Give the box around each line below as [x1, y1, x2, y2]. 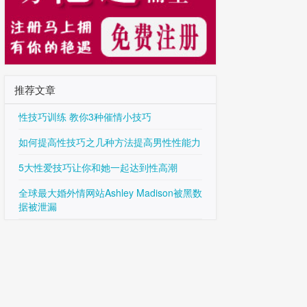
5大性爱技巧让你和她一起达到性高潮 [19, 160, 177, 174]
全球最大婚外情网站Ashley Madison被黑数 [19, 186, 202, 199]
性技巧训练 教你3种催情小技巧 [19, 110, 151, 123]
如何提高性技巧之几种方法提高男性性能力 [19, 135, 201, 149]
